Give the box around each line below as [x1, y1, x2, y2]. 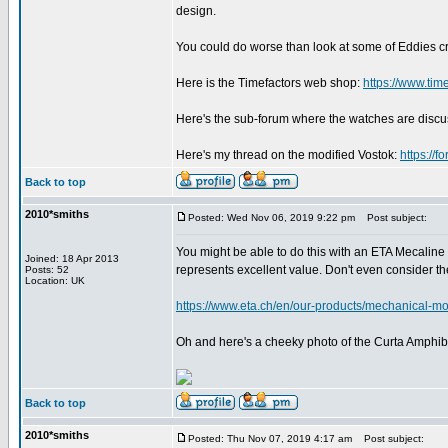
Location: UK [25, 275, 85, 286]
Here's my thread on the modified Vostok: [176, 148, 400, 162]
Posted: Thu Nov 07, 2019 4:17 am [188, 433, 352, 444]
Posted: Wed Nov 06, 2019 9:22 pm [188, 212, 355, 223]
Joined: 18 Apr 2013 [25, 253, 119, 264]
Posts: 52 [25, 264, 69, 275]
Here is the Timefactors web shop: [176, 76, 363, 90]
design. [176, 4, 216, 18]
